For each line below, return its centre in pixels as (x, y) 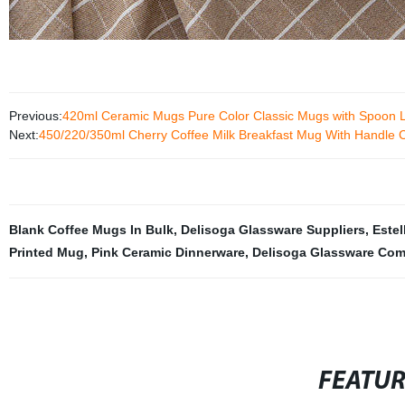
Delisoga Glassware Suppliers (273, 230)
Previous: (35, 116)
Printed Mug (46, 253)
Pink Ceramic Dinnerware (168, 253)
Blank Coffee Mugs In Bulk (91, 230)
